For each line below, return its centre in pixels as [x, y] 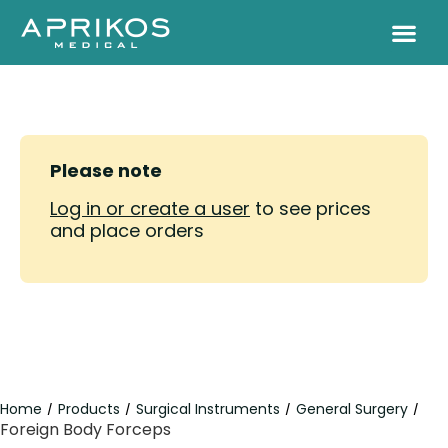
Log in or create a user [150, 208]
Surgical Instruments [208, 409]
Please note [106, 170]
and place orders [127, 230]
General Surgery [352, 409]
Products [89, 409]
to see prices [310, 208]
